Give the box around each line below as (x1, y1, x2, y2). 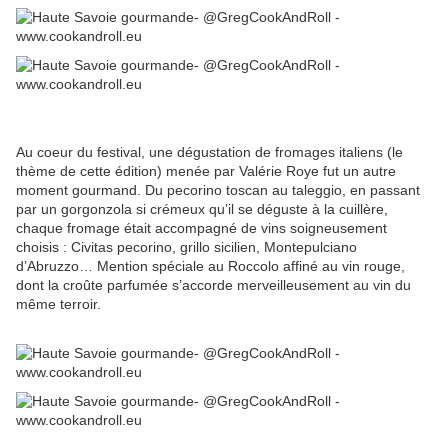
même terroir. (16, 295, 101, 312)
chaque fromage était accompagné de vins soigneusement (16, 219, 387, 236)
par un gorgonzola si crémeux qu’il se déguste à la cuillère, (16, 200, 388, 217)
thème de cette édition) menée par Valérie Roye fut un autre (16, 162, 396, 179)
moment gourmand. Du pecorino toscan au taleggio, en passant (16, 181, 420, 198)
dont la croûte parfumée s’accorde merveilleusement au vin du (16, 276, 411, 293)
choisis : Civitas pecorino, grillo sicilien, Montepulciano (16, 238, 357, 255)
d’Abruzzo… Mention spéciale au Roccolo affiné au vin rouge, (16, 257, 405, 274)
